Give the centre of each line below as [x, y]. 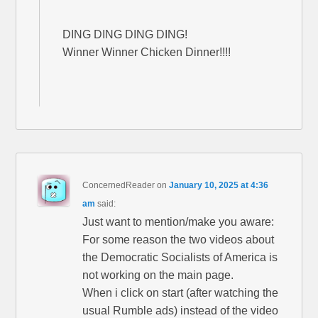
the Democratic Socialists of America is [180, 257]
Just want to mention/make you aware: [179, 221]
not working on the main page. [158, 275]
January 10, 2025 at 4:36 [219, 185]
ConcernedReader [119, 185]
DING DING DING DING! [125, 34]
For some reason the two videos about [179, 239]
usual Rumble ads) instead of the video [181, 310]
